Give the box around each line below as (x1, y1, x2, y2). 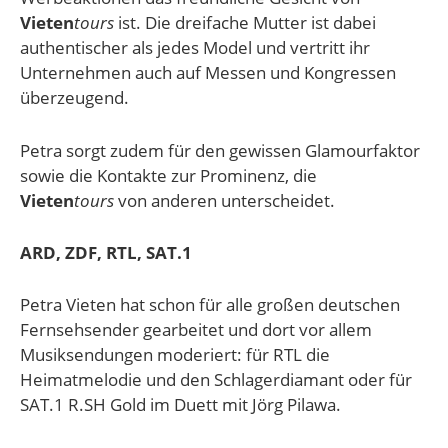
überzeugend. (20, 86, 129, 110)
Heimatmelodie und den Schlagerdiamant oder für (20, 368, 412, 392)
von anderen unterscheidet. (114, 188, 335, 212)
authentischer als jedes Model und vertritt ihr (20, 36, 370, 60)
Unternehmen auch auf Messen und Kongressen (20, 61, 396, 85)
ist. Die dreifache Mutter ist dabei (114, 11, 376, 35)
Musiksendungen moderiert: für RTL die (20, 343, 330, 367)
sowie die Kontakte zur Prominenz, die (20, 163, 317, 187)
